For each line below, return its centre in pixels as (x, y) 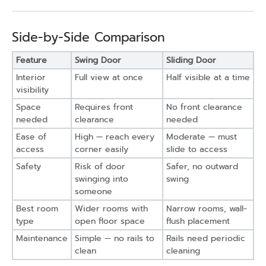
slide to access (197, 149)
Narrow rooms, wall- (207, 208)
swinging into (102, 179)
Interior (31, 77)
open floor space (110, 221)
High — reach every (115, 137)
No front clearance (204, 107)
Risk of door (100, 166)
